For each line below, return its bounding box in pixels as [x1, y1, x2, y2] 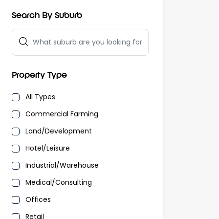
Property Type [12, 72, 67, 80]
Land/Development [25, 126, 92, 136]
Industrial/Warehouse [25, 160, 99, 171]
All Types [25, 92, 55, 102]
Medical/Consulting [25, 177, 92, 188]
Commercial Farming [25, 109, 98, 119]
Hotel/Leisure [25, 143, 70, 153]
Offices [25, 195, 51, 205]
